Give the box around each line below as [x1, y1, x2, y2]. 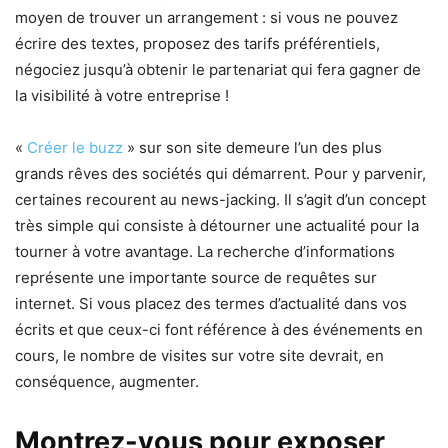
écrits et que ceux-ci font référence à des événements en [15, 319, 423, 339]
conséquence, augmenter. [15, 371, 199, 391]
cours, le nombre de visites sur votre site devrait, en [15, 345, 384, 365]
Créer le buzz [27, 137, 127, 157]
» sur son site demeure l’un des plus [127, 137, 382, 157]
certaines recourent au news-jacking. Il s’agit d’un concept [15, 189, 426, 209]
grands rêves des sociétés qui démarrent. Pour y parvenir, [15, 163, 426, 183]
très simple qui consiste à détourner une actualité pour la [15, 215, 419, 235]
